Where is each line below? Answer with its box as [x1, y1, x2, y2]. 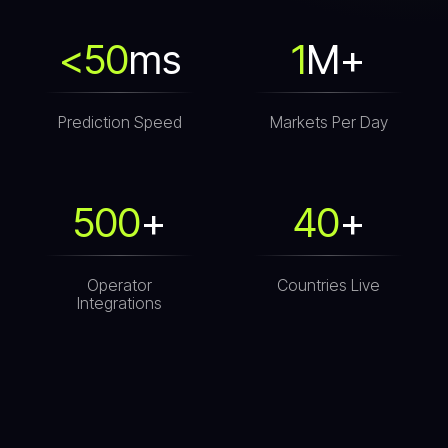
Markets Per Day [269, 112, 388, 132]
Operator [87, 275, 152, 295]
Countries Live [277, 275, 380, 295]
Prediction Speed [57, 112, 182, 132]
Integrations [77, 293, 162, 313]
